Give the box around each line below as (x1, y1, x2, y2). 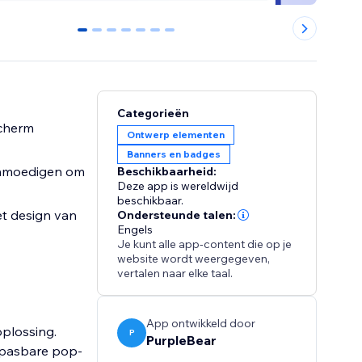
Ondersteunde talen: (117, 208, 237, 223)
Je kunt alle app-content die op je (117, 237, 293, 252)
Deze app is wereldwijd (117, 179, 239, 194)
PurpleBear (146, 332, 217, 349)
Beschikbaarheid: (117, 164, 217, 179)
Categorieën (117, 106, 190, 121)
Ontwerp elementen (127, 128, 225, 141)
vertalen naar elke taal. (117, 266, 234, 281)
